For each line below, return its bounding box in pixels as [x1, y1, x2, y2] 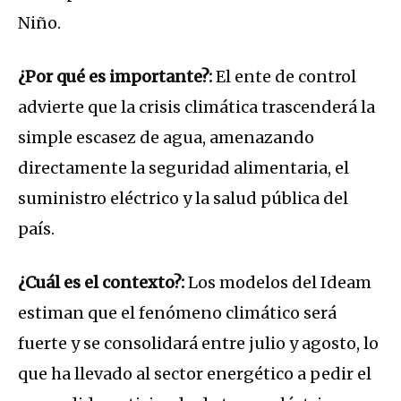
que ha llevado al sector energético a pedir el [18, 363, 371, 384]
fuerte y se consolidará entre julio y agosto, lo [18, 332, 379, 354]
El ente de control [212, 65, 356, 87]
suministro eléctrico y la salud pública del [18, 187, 348, 209]
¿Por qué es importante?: [18, 65, 212, 87]
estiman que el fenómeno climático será [18, 302, 337, 323]
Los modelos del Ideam [184, 271, 371, 293]
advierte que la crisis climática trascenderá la [18, 96, 375, 117]
